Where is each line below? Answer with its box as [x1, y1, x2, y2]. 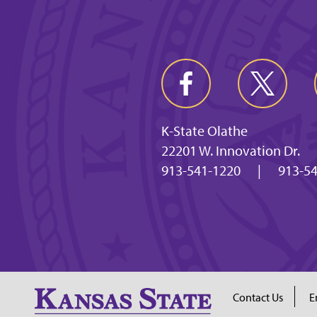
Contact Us [232, 290, 283, 304]
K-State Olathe [161, 122, 248, 139]
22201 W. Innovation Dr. [161, 142, 300, 159]
